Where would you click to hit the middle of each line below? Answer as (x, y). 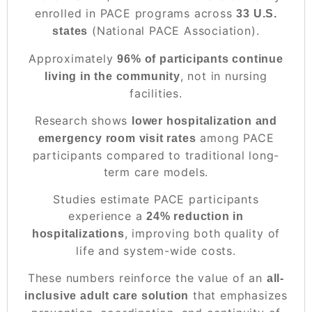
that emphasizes (239, 295)
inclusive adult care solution (107, 295)
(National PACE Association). (174, 30)
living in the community (112, 76)
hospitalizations (78, 233)
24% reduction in (195, 216)
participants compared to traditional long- (156, 155)
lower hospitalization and (204, 120)
